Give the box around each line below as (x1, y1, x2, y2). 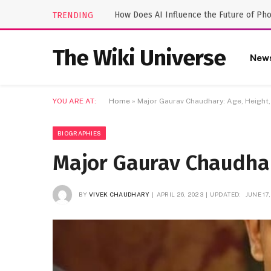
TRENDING (53, 10, 93, 21)
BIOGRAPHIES (57, 129, 102, 137)
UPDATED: (210, 190, 241, 198)
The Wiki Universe (53, 44, 226, 71)
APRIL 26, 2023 (156, 190, 203, 198)
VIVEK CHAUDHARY (88, 190, 150, 198)
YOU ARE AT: (53, 97, 96, 105)
